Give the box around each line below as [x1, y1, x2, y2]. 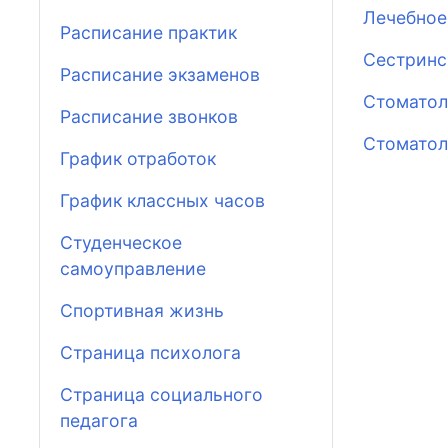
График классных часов [60, 189, 265, 211]
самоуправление [60, 257, 206, 279]
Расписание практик [60, 21, 237, 43]
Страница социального [60, 383, 263, 405]
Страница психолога [60, 341, 241, 363]
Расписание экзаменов [60, 63, 260, 85]
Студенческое [60, 231, 182, 253]
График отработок [60, 147, 216, 169]
